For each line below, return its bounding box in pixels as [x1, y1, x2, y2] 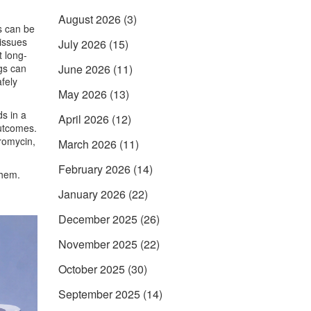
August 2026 [58, 11, 124, 27]
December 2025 [58, 211, 140, 227]
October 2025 [58, 261, 128, 277]
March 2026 [58, 136, 119, 152]
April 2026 [58, 111, 112, 127]
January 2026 [58, 186, 128, 202]
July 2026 [58, 36, 109, 52]
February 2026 [58, 161, 133, 177]
